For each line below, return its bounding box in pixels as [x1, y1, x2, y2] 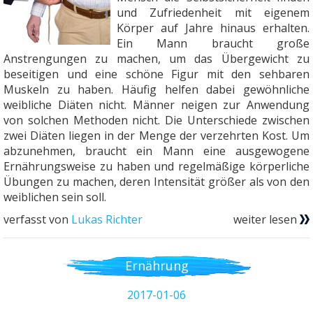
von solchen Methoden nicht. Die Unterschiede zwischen [3, 112, 310, 129]
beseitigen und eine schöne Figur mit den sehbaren [3, 66, 310, 82]
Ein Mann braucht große [116, 36, 310, 52]
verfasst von [3, 212, 71, 228]
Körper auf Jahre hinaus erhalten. [116, 20, 310, 36]
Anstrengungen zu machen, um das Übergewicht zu [3, 51, 310, 67]
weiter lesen [233, 212, 298, 228]
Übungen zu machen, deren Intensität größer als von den [3, 174, 310, 190]
